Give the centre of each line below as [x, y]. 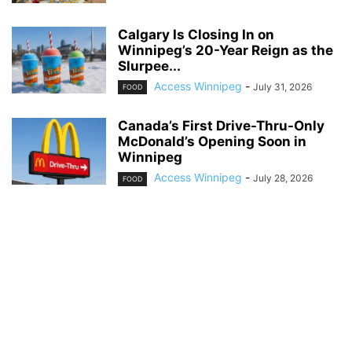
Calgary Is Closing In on [196, 35]
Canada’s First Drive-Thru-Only [221, 126]
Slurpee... [149, 66]
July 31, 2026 [282, 87]
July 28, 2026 [283, 178]
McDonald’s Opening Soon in [212, 142]
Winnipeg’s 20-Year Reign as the [225, 51]
